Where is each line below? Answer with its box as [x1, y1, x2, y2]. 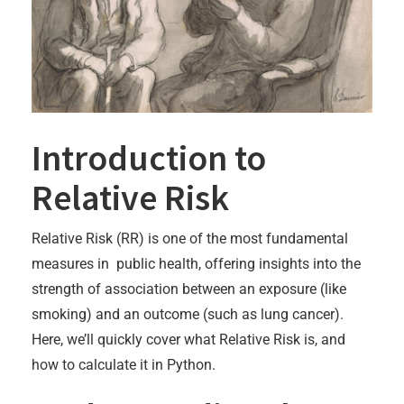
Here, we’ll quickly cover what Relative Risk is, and [32, 331, 345, 349]
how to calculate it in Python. [32, 356, 216, 374]
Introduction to [32, 135, 266, 181]
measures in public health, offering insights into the [32, 255, 361, 273]
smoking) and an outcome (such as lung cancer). [32, 306, 344, 324]
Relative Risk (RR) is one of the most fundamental [32, 230, 348, 248]
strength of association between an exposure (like [32, 280, 346, 298]
